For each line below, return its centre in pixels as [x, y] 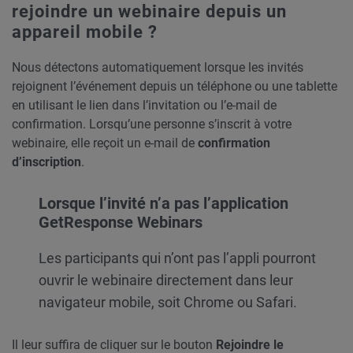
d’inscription [46, 162]
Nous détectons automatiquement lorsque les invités [158, 67]
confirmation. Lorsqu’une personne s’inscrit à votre [152, 124]
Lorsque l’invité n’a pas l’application [163, 203]
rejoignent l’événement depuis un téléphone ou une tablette [175, 86]
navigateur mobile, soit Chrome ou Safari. [168, 302]
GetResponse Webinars [121, 222]
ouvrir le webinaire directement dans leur [166, 280]
